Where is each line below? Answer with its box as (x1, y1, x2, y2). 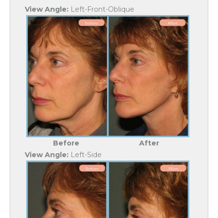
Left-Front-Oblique (69, 5, 134, 14)
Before (53, 138, 80, 147)
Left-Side (69, 150, 102, 159)
